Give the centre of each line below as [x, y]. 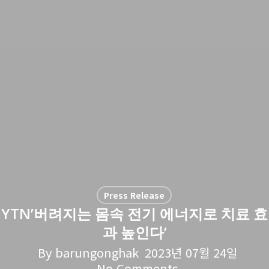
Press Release [134, 195]
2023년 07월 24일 [191, 253]
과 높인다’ [134, 232]
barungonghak [97, 253]
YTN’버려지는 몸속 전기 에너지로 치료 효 [134, 214]
